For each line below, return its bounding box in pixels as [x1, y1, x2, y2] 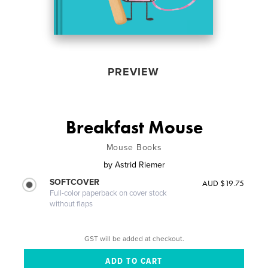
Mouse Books [106, 142, 162, 153]
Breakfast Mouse [65, 115, 203, 139]
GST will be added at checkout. [84, 234, 184, 243]
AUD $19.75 [202, 177, 244, 188]
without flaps [50, 199, 93, 209]
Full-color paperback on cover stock [50, 188, 167, 198]
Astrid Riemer [114, 159, 165, 170]
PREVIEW [107, 65, 159, 78]
